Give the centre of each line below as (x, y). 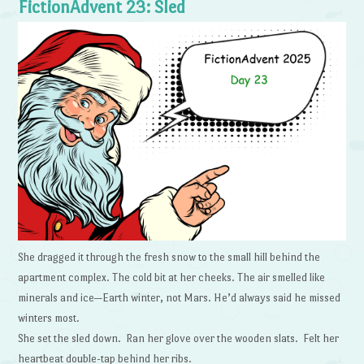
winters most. (50, 318)
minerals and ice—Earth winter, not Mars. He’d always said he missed (180, 297)
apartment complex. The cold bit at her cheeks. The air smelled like (172, 277)
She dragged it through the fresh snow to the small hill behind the (169, 257)
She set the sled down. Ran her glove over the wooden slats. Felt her (179, 338)
